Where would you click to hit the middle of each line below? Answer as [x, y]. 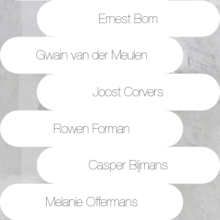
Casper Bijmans [128, 165]
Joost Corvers [128, 92]
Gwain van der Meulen [92, 55]
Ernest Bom [128, 18]
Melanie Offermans [92, 202]
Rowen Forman [92, 128]
